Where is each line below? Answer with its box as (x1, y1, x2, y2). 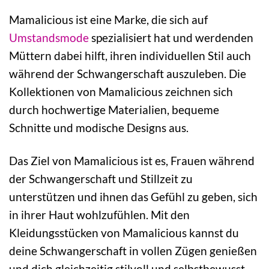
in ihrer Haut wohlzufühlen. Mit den (9, 207, 190, 222)
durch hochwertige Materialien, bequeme (9, 102, 219, 116)
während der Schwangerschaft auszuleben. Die (9, 66, 246, 80)
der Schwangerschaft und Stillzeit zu (9, 171, 193, 186)
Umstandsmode (9, 30, 89, 44)
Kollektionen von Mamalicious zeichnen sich (9, 84, 233, 98)
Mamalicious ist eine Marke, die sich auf (9, 12, 208, 26)
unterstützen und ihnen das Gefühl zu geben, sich (9, 189, 258, 204)
